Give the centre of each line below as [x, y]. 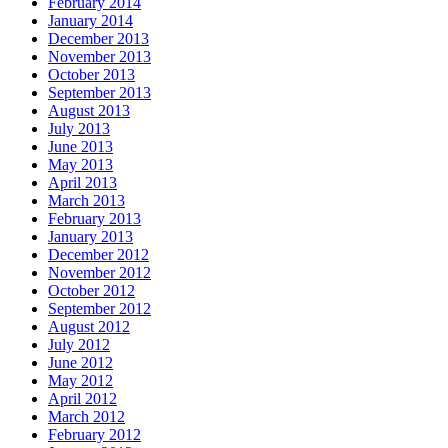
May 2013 [80, 165]
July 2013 [79, 129]
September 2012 [99, 309]
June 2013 [80, 147]
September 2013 [99, 93]
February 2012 [94, 435]
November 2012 [99, 273]
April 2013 [82, 183]
